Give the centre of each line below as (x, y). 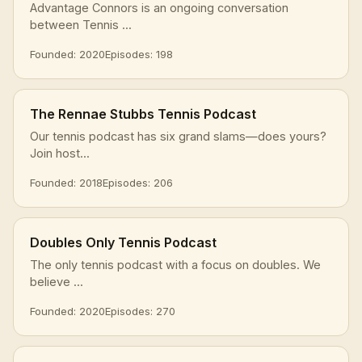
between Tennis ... (81, 24)
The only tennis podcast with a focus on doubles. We (175, 264)
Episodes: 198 (139, 54)
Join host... (60, 153)
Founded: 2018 (66, 182)
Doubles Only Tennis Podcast (123, 242)
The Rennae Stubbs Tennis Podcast (143, 114)
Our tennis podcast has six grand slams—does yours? (178, 136)
